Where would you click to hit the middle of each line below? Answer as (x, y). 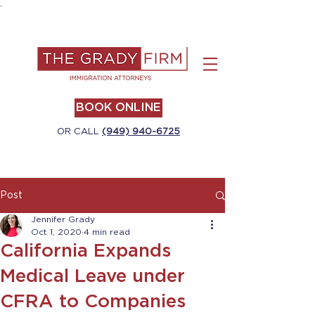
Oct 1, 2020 (56, 232)
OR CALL (79, 132)
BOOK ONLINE (118, 108)
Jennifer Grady (63, 219)
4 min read (107, 232)
